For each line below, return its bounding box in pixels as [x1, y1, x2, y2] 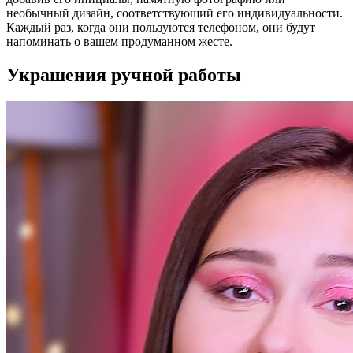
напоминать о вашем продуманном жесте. [6, 34, 232, 48]
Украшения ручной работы [6, 64, 241, 85]
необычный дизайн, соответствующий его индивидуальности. [6, 6, 343, 20]
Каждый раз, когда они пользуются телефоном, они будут [6, 20, 315, 34]
